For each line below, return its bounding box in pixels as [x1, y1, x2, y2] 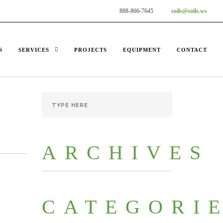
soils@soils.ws [171, 7, 207, 14]
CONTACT [177, 47, 207, 53]
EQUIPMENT [123, 47, 161, 53]
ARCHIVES [41, 141, 209, 164]
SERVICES [18, 47, 49, 53]
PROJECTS [74, 47, 107, 53]
